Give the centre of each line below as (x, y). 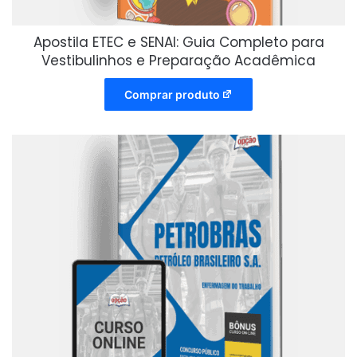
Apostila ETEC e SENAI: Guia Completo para (178, 42)
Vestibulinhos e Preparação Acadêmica (178, 60)
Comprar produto (172, 94)
